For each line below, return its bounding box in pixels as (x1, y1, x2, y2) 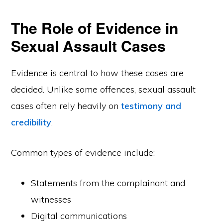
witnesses (31, 194, 72, 205)
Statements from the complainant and (31, 177, 186, 189)
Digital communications (31, 210, 127, 222)
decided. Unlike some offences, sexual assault (11, 84, 196, 95)
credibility (11, 116, 52, 128)
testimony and (121, 100, 182, 111)
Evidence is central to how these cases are (11, 67, 184, 79)
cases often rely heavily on (11, 100, 121, 111)
